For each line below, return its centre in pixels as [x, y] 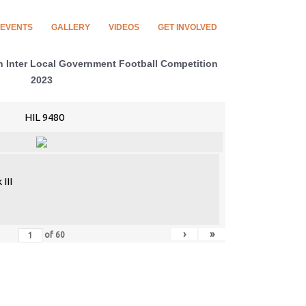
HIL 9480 [44, 117]
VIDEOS [124, 27]
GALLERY [71, 27]
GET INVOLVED [187, 27]
